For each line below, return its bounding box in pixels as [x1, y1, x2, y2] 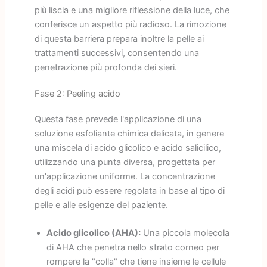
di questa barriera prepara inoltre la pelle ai [34, 33, 204, 44]
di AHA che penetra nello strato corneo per [46, 242, 219, 253]
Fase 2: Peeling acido [34, 88, 120, 99]
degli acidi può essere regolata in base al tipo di [34, 185, 225, 196]
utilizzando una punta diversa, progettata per [34, 156, 215, 167]
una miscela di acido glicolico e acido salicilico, [34, 142, 221, 153]
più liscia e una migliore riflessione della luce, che [34, 4, 229, 15]
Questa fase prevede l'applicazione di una [34, 113, 201, 125]
